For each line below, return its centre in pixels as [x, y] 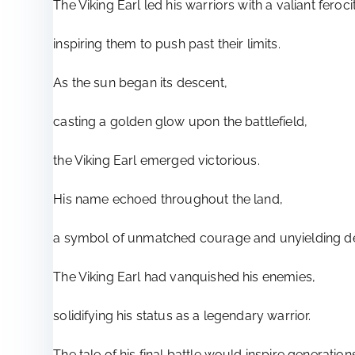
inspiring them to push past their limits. [167, 44]
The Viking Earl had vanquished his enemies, [185, 277]
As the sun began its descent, [140, 83]
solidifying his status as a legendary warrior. [182, 316]
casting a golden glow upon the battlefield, [181, 122]
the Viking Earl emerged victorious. [157, 161]
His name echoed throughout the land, [168, 200]
